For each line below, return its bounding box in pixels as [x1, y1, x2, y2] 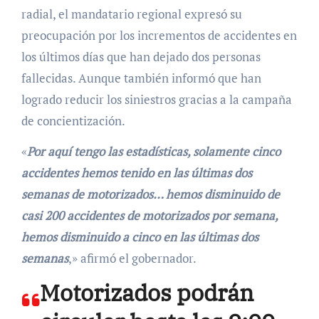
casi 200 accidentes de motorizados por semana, [21, 207, 278, 224]
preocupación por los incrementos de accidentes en [21, 27, 297, 44]
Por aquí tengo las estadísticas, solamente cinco [26, 143, 281, 160]
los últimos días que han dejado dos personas [21, 48, 261, 66]
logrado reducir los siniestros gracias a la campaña [21, 91, 292, 108]
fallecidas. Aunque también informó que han [21, 70, 261, 87]
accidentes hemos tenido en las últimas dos [21, 164, 252, 182]
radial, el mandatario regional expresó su [21, 6, 242, 23]
